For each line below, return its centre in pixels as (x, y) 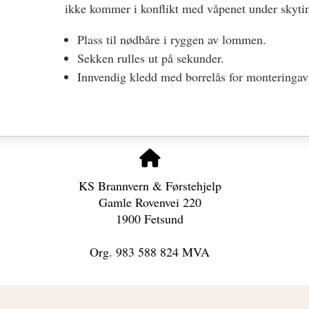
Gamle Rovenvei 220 (150, 202)
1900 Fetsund (150, 218)
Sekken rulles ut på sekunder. (151, 58)
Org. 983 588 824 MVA (150, 251)
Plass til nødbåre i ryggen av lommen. (172, 40)
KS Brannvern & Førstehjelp (150, 185)
